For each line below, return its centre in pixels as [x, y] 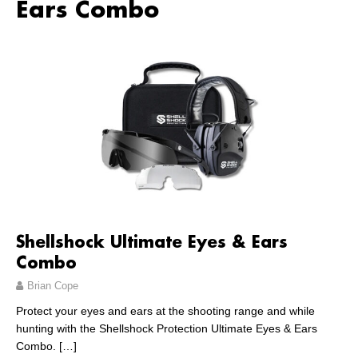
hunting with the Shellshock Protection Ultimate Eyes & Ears [167, 329]
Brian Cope [53, 286]
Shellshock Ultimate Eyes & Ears [152, 243]
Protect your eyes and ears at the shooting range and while [165, 311]
